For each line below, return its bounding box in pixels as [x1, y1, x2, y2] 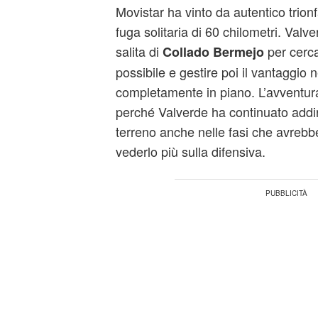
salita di [115, 42, 163, 60]
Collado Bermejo [162, 43, 264, 61]
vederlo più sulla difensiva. [115, 142, 265, 160]
